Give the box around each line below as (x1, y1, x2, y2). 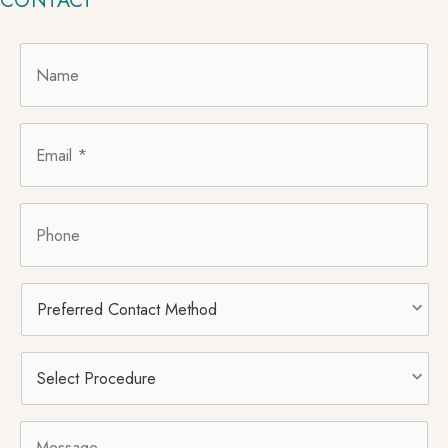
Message (20, 419, 85, 444)
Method (20, 323, 78, 348)
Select (20, 350, 66, 375)
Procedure (20, 371, 96, 396)
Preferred (20, 281, 89, 306)
